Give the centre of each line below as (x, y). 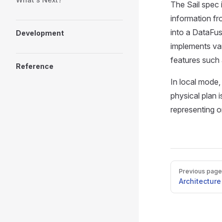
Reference (35, 66)
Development (40, 33)
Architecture (200, 181)
